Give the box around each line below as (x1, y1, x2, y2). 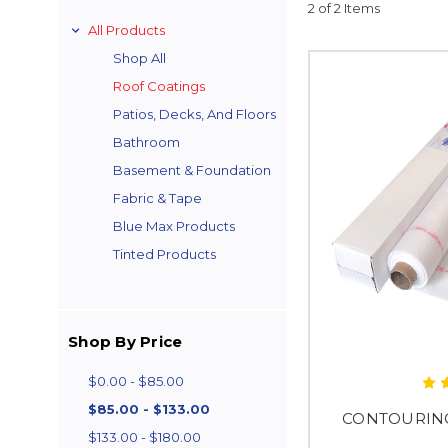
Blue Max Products (113, 218, 235, 234)
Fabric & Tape (113, 190, 202, 206)
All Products (88, 22, 165, 38)
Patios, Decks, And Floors (113, 106, 276, 122)
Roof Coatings (113, 78, 205, 94)
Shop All (113, 50, 166, 66)
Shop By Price (68, 332, 183, 351)
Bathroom (113, 134, 180, 150)
